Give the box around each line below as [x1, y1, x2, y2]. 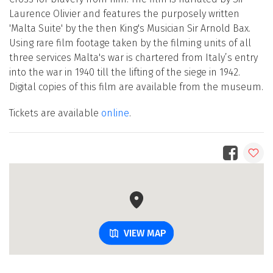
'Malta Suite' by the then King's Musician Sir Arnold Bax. [9, 22, 250, 34]
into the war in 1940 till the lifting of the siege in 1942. [9, 66, 240, 78]
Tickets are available [9, 107, 101, 119]
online [101, 107, 129, 119]
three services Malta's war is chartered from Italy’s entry [9, 51, 258, 63]
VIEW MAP [123, 227, 166, 239]
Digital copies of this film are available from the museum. [9, 80, 263, 93]
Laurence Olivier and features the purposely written [9, 7, 239, 19]
